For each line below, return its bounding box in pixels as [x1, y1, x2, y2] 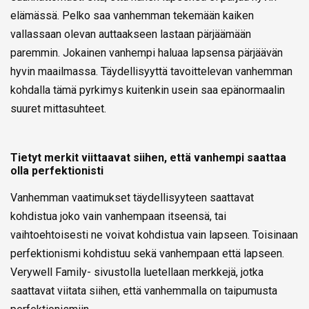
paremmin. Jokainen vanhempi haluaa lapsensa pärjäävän [10, 46, 283, 60]
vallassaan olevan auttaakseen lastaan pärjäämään [10, 28, 251, 41]
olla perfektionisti [10, 164, 103, 178]
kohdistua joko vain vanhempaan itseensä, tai [10, 210, 226, 223]
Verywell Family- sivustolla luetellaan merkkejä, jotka [10, 266, 263, 279]
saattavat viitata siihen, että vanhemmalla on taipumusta [10, 284, 277, 298]
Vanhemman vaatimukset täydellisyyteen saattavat [10, 191, 254, 205]
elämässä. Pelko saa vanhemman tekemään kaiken [10, 9, 254, 23]
